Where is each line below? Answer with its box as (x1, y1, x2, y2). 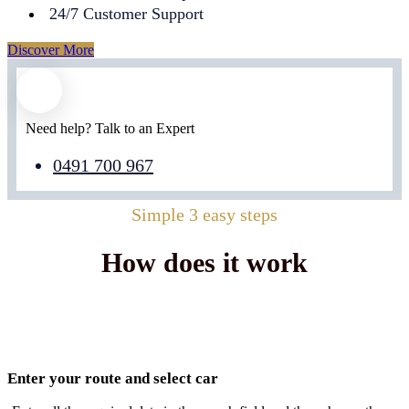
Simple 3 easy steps (131, 204, 278, 225)
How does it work (101, 247, 308, 278)
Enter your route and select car (7, 370, 218, 388)
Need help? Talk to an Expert (26, 120, 194, 136)
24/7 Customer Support (49, 4, 204, 23)
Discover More (7, 41, 94, 58)
